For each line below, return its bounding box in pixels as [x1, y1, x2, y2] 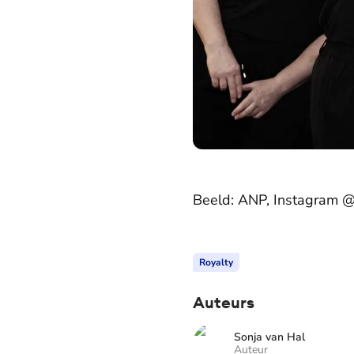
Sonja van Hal [234, 330, 305, 345]
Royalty [199, 255, 233, 269]
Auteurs [193, 292, 254, 312]
